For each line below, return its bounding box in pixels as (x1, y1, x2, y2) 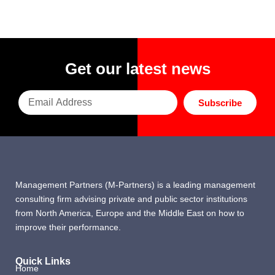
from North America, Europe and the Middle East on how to (15, 207, 244, 218)
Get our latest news (64, 59, 211, 78)
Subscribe (198, 97, 242, 108)
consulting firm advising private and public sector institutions (15, 193, 247, 204)
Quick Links (15, 256, 71, 266)
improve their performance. (15, 222, 121, 232)
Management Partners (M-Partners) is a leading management (15, 179, 255, 190)
